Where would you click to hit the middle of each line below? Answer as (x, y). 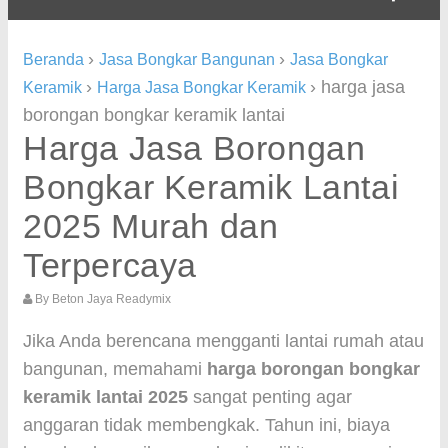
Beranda (53, 59)
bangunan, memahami (115, 369)
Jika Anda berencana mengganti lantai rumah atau (223, 341)
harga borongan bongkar (313, 369)
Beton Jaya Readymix (111, 299)
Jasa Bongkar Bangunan (187, 59)
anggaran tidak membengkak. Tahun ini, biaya (206, 425)
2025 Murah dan (151, 226)
